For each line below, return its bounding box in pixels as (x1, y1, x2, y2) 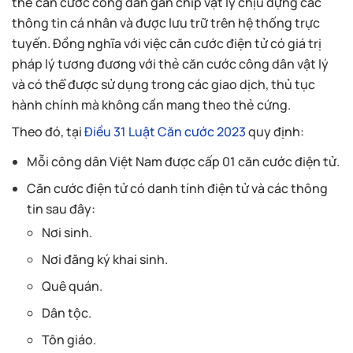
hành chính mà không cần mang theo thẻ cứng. (12, 95, 291, 113)
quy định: (246, 122, 304, 140)
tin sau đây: (27, 199, 96, 217)
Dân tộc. (42, 303, 92, 321)
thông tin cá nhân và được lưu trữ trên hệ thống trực (12, 13, 320, 32)
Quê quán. (42, 277, 103, 295)
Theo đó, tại (12, 122, 84, 140)
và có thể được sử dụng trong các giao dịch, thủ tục (12, 75, 315, 93)
